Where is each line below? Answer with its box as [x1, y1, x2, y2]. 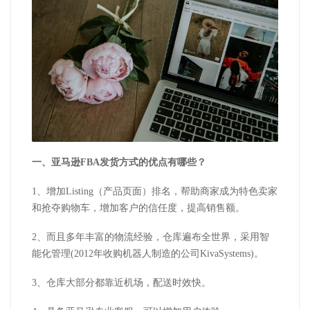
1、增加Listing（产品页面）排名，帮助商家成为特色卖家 [32, 186, 277, 197]
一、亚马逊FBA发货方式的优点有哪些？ [32, 157, 206, 168]
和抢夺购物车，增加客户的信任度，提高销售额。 [32, 203, 245, 214]
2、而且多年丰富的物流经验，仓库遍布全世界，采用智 [32, 232, 269, 243]
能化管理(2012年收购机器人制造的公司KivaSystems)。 [32, 248, 264, 259]
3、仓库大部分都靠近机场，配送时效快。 [32, 277, 211, 289]
